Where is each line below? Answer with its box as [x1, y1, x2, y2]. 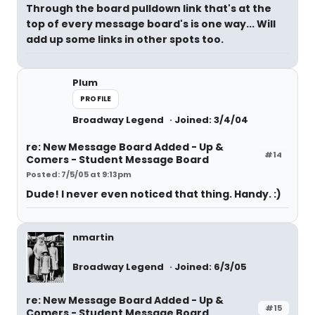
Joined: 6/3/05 [174, 260, 247, 274]
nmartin [72, 231, 114, 244]
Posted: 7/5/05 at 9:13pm [26, 169, 131, 180]
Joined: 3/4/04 [174, 113, 248, 127]
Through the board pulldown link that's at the [26, 1, 271, 15]
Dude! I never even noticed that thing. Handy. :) [26, 187, 281, 201]
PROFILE [80, 94, 112, 104]
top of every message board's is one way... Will [26, 17, 276, 31]
